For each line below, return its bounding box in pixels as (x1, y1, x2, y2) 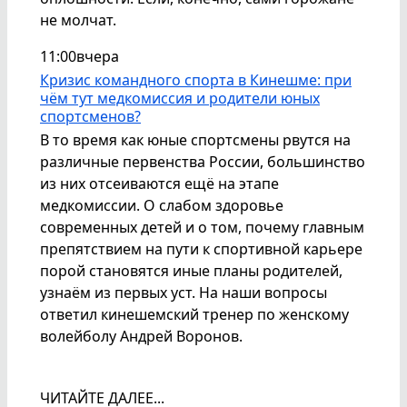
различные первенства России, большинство (40, 151, 365, 172)
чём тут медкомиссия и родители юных (40, 87, 320, 108)
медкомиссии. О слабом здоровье (40, 194, 283, 215)
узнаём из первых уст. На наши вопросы (40, 282, 327, 303)
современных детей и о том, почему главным (40, 216, 364, 237)
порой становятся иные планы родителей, (40, 260, 342, 281)
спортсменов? (40, 105, 141, 126)
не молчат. (40, 9, 116, 30)
